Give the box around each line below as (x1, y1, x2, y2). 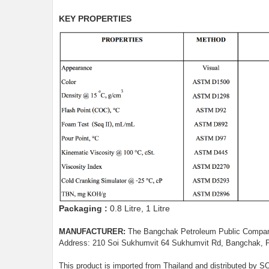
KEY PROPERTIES (59, 14, 131, 23)
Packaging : (59, 204, 107, 213)
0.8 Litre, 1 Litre (107, 204, 170, 213)
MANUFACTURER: (59, 227, 125, 236)
